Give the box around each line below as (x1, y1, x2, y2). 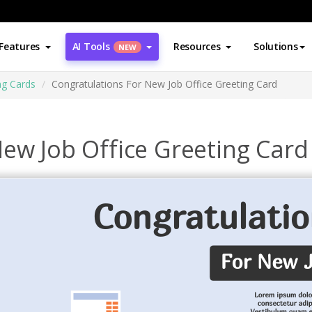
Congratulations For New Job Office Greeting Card (52, 77, 277, 91)
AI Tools (72, 40, 110, 53)
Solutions (253, 40, 298, 53)
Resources (173, 40, 221, 53)
